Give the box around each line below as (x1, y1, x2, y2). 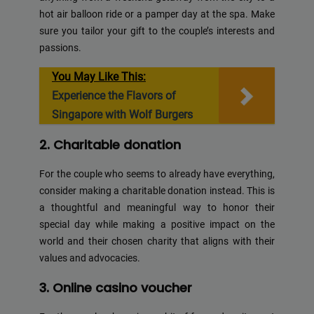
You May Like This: (52, 69, 146, 83)
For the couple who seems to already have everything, (39, 168, 275, 180)
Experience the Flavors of (52, 88, 176, 102)
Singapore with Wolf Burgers (52, 107, 193, 121)
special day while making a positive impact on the (39, 218, 275, 231)
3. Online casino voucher (39, 278, 192, 296)
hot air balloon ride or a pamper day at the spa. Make (39, 8, 275, 21)
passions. (39, 42, 81, 55)
